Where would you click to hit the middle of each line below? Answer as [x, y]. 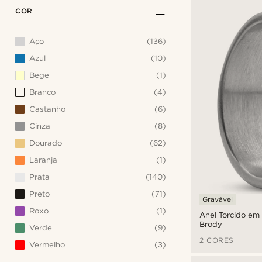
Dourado [46, 143]
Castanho [47, 109]
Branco [42, 92]
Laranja [43, 160]
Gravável [218, 199]
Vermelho [47, 244]
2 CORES [217, 240]
